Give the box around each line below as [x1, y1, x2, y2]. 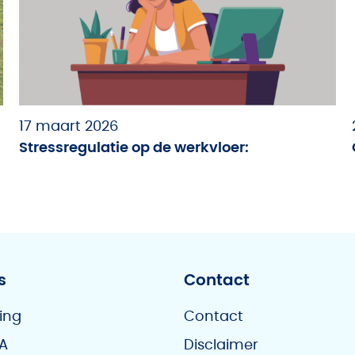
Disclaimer [184, 338, 258, 353]
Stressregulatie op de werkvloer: [19, 141, 249, 155]
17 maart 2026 [19, 120, 118, 134]
